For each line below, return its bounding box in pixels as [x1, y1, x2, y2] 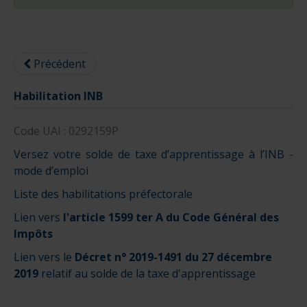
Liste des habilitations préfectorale [14, 186, 193, 202]
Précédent [34, 56, 86, 72]
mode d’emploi [14, 163, 88, 179]
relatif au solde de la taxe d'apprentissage [41, 266, 256, 282]
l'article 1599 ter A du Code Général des [63, 210, 279, 225]
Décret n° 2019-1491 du [75, 249, 201, 265]
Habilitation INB [14, 88, 103, 104]
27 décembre [201, 249, 272, 265]
